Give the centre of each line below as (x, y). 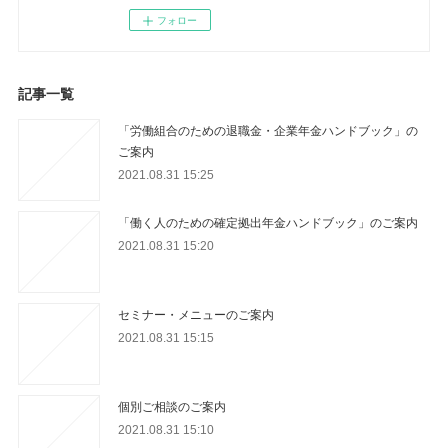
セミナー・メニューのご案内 (196, 314)
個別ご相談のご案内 (172, 406)
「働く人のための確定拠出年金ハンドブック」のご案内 (268, 222)
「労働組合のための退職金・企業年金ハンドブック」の (268, 130)
